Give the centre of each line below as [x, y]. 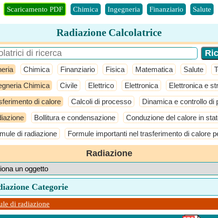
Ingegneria [124, 9]
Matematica [154, 69]
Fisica [115, 69]
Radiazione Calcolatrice [109, 33]
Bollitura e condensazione [75, 118]
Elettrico [101, 85]
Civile [69, 85]
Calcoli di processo [101, 101]
